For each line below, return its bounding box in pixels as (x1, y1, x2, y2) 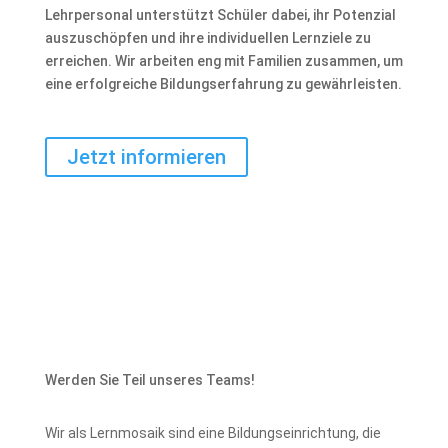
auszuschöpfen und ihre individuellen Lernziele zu (44, 30, 371, 47)
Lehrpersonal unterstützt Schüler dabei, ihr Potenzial (44, 7, 396, 24)
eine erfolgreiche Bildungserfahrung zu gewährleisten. (44, 76, 402, 93)
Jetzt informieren (66, 145, 226, 170)
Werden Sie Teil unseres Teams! (44, 372, 255, 389)
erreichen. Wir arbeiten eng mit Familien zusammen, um (44, 53, 403, 70)
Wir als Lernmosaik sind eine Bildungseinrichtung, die (44, 425, 381, 442)
